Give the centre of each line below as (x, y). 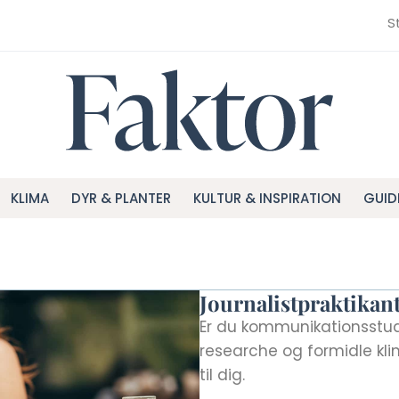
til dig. (224, 375)
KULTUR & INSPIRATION (267, 198)
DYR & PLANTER (121, 198)
